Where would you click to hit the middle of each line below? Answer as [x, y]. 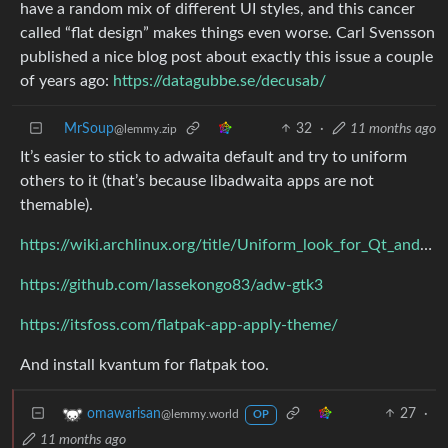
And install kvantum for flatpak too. [144, 364]
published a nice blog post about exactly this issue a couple [226, 56]
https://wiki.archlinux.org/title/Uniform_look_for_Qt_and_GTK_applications [426, 244]
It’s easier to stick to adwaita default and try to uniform [213, 156]
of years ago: [66, 80]
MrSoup [89, 128]
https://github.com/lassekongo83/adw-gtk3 [171, 284]
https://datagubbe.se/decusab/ [219, 80]
